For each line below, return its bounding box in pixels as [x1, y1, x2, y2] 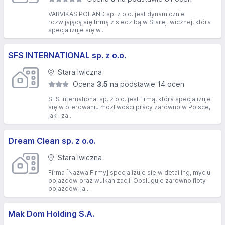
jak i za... [48, 111, 73, 119]
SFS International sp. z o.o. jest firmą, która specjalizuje [48, 95, 211, 103]
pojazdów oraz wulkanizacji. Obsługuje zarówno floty [48, 177, 206, 184]
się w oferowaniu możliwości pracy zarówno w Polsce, [48, 103, 210, 111]
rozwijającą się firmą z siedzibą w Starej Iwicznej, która [48, 18, 211, 26]
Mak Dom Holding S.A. [8, 209, 94, 219]
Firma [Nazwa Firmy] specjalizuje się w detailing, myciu [48, 169, 210, 176]
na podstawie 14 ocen [108, 80, 185, 88]
